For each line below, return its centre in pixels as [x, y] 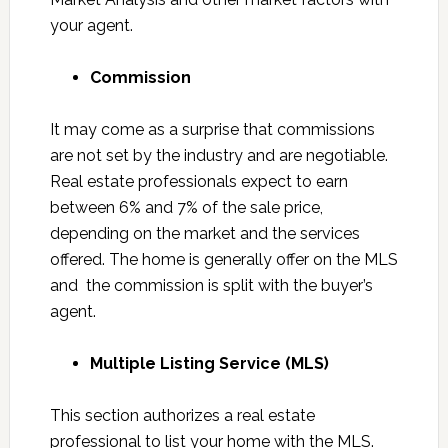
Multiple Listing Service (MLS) [209, 364]
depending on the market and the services [204, 234]
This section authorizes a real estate [182, 416]
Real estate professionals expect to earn [198, 182]
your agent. [91, 26]
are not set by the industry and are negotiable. [218, 156]
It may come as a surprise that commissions [212, 130]
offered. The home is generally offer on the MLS [223, 260]
